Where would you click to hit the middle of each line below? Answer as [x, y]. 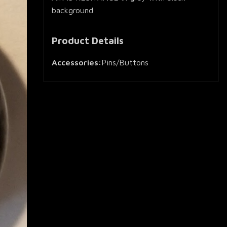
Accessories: [77, 63]
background [73, 10]
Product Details [88, 41]
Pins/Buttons [125, 63]
